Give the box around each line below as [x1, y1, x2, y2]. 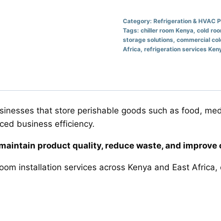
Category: [122, 17, 153, 25]
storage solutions [122, 36, 173, 43]
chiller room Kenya [140, 26, 193, 34]
